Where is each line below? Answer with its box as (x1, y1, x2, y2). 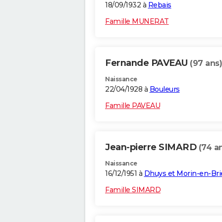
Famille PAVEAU (105, 101, 160, 111)
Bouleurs (149, 85, 180, 94)
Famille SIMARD (105, 185, 161, 195)
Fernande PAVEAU (105, 57, 190, 69)
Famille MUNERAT (105, 17, 169, 26)
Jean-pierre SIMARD (105, 142, 199, 153)
